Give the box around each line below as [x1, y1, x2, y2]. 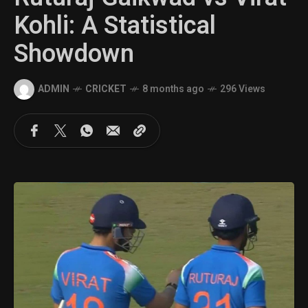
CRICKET [85, 82, 126, 97]
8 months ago [142, 82, 204, 97]
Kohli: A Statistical [14, 7, 216, 44]
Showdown [14, 35, 134, 72]
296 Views [220, 82, 265, 97]
